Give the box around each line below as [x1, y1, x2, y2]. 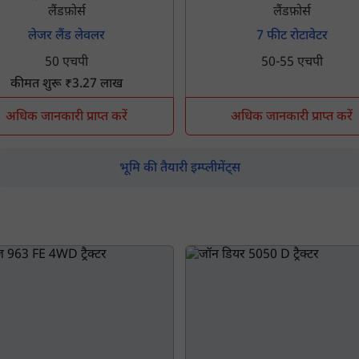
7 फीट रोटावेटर [256, 28, 328, 46]
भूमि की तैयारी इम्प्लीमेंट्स [119, 160, 240, 178]
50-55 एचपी [260, 54, 323, 72]
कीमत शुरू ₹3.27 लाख [10, 76, 123, 94]
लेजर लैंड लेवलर [28, 28, 106, 46]
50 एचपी [45, 54, 89, 72]
